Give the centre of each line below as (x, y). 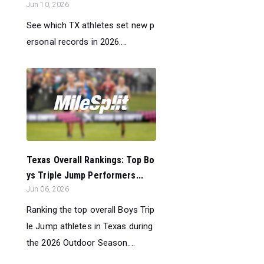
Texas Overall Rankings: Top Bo (91, 160)
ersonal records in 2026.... (77, 42)
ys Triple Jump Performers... (85, 175)
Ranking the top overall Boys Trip (91, 209)
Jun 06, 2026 (48, 189)
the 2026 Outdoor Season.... (81, 242)
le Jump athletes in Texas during (90, 226)
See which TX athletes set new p (91, 25)
